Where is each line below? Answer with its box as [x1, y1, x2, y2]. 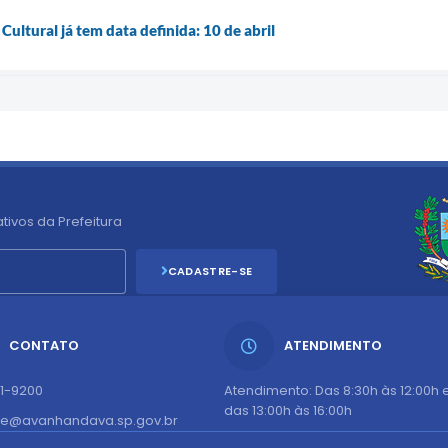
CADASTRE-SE [167, 262, 253, 279]
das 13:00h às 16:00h [224, 400, 352, 420]
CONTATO [9, 335, 79, 355]
